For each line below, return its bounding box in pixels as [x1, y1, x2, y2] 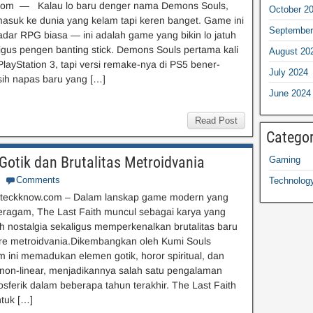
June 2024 [268, 88, 311, 99]
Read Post [194, 115, 238, 126]
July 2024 [268, 67, 308, 78]
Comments [16, 175, 60, 185]
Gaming [268, 154, 300, 165]
